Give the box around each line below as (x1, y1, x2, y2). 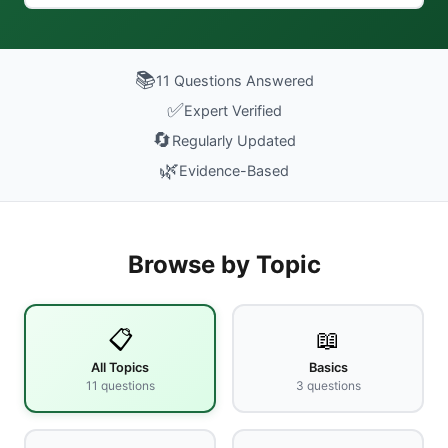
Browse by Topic (127, 250, 321, 279)
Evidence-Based (179, 161, 289, 179)
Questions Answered (173, 71, 314, 89)
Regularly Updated (172, 131, 296, 149)
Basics (308, 360, 348, 375)
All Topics (91, 360, 149, 375)
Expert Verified (183, 101, 282, 119)
